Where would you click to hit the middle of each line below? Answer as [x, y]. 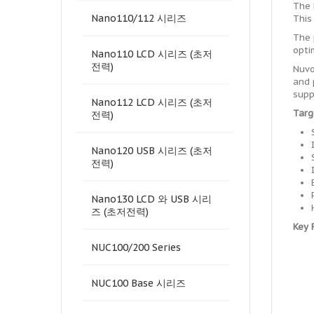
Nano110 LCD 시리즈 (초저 [152, 54]
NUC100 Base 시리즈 [138, 283]
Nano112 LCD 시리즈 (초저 [152, 102]
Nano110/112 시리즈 [139, 18]
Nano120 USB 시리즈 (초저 [152, 151]
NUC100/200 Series [136, 247]
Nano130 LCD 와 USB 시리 [151, 199]
